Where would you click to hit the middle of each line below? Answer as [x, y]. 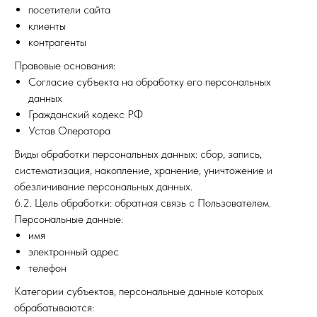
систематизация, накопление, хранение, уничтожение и [143, 170]
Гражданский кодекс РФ [86, 114]
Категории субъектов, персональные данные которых [139, 291]
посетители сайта [69, 10]
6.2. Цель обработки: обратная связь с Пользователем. [143, 203]
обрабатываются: [54, 307]
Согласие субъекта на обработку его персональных [150, 82]
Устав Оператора [69, 131]
